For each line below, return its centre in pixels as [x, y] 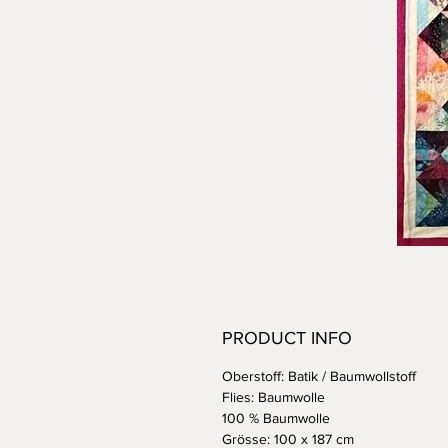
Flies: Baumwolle [273, 397]
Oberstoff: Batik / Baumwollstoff [319, 376]
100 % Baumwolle [276, 418]
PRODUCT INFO [287, 338]
